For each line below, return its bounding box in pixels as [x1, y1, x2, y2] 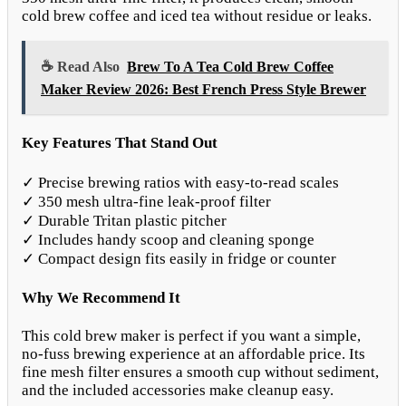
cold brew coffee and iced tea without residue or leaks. [22, 6, 372, 24]
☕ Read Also [41, 58, 120, 74]
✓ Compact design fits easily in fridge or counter [22, 249, 336, 267]
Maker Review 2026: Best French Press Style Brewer [41, 81, 366, 97]
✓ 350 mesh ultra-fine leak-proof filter [22, 192, 271, 210]
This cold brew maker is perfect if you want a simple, [22, 327, 361, 345]
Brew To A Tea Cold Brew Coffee [127, 58, 333, 74]
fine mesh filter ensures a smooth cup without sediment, [22, 363, 379, 382]
